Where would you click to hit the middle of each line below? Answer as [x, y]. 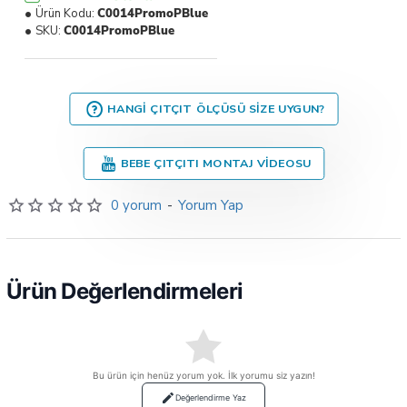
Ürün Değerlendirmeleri [125, 291]
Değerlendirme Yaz [211, 398]
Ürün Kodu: [65, 13]
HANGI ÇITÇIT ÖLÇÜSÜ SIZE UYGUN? [216, 108]
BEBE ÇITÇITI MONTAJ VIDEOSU [216, 163]
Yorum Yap [210, 205]
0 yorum [136, 205]
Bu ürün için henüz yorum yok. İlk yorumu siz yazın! [203, 375]
